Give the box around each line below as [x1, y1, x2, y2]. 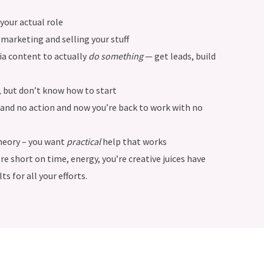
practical [66, 136, 101, 147]
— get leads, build [143, 50, 216, 62]
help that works [100, 136, 167, 147]
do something [88, 50, 143, 62]
